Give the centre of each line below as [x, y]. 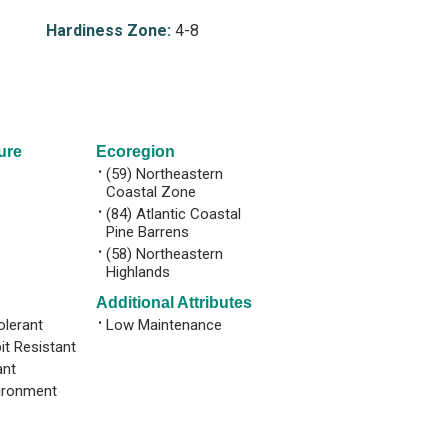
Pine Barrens [147, 231]
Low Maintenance [164, 324]
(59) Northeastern [164, 173]
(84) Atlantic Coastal [173, 213]
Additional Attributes [174, 302]
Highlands [138, 271]
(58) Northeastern [164, 253]
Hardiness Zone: [108, 31]
